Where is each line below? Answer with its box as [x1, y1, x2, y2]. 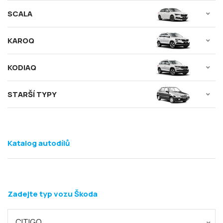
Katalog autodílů [7, 138, 70, 148]
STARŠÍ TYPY [7, 89, 57, 100]
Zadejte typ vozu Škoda [7, 189, 98, 199]
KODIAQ [7, 62, 36, 73]
